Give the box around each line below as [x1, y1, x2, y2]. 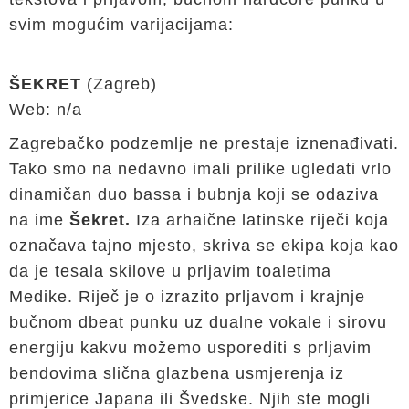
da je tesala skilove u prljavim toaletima [9, 262, 331, 280]
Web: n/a [9, 100, 82, 119]
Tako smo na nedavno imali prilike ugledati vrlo [9, 160, 392, 178]
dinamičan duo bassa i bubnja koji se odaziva [9, 185, 379, 204]
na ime [9, 211, 69, 229]
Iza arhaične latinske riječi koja [136, 211, 389, 229]
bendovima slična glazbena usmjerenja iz [9, 364, 344, 383]
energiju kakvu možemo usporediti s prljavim [9, 339, 372, 357]
